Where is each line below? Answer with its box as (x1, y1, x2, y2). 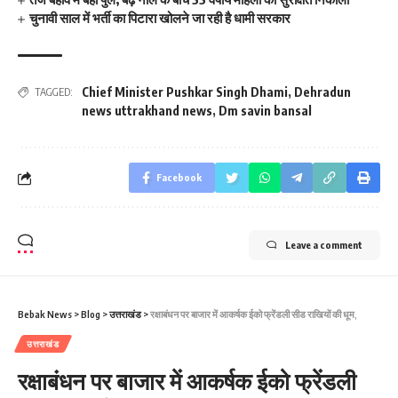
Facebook (156, 171, 202, 183)
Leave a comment (285, 239, 362, 251)
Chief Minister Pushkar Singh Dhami (82, 84, 288, 99)
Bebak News (18, 308, 72, 320)
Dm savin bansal (219, 103, 312, 118)
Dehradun (294, 84, 351, 99)
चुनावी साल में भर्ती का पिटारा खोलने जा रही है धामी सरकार (29, 10, 291, 26)
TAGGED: (35, 85, 73, 99)
